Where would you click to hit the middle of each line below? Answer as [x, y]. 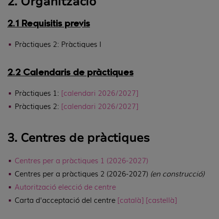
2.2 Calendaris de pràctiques [70, 73]
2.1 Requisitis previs [49, 24]
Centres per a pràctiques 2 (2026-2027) [82, 174]
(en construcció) [177, 174]
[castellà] [161, 200]
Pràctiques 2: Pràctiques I [58, 44]
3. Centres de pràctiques [78, 138]
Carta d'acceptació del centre [66, 200]
